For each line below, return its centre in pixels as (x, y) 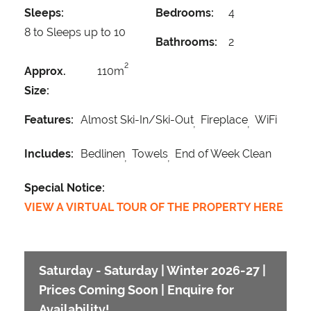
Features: (49, 120)
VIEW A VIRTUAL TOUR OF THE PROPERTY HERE (154, 208)
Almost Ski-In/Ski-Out (137, 120)
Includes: (49, 154)
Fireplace (224, 120)
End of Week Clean (223, 154)
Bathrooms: (186, 42)
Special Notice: (65, 188)
